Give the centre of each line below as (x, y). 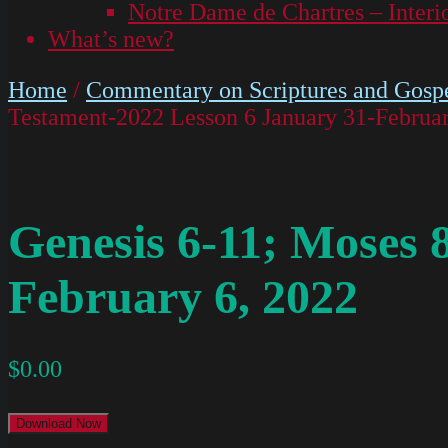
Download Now (58, 424)
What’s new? (111, 39)
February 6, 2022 (183, 297)
